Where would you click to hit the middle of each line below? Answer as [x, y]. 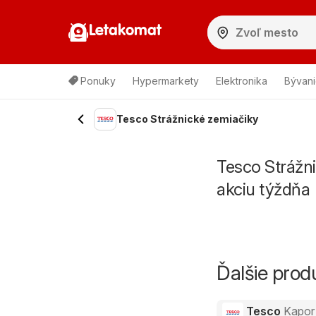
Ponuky [98, 81]
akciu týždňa [263, 189]
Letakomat [125, 31]
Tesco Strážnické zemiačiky [187, 119]
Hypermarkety [166, 81]
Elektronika [242, 81]
